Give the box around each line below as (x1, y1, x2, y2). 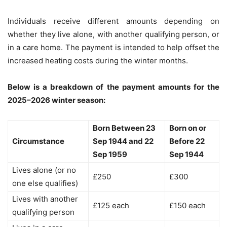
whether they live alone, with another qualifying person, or (8, 29, 219, 40)
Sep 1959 (93, 149, 127, 160)
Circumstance (12, 136, 64, 146)
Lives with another (12, 194, 78, 204)
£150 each (169, 201, 206, 211)
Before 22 (169, 136, 205, 146)
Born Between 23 (93, 123, 156, 133)
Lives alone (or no (12, 165, 76, 175)
